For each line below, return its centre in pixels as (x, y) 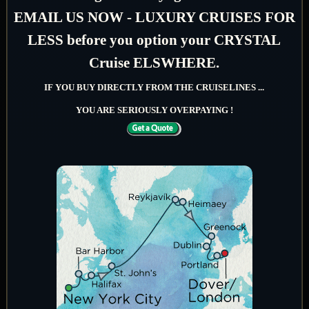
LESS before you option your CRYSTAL (154, 40)
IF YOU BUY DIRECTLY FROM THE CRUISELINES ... (154, 87)
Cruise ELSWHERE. (154, 62)
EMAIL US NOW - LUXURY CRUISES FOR (154, 17)
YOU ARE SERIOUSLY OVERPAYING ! (154, 110)
